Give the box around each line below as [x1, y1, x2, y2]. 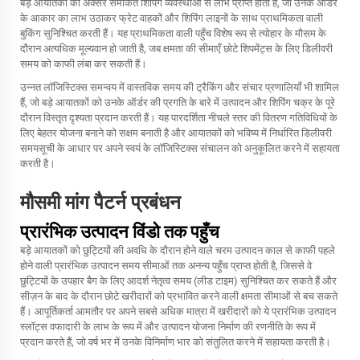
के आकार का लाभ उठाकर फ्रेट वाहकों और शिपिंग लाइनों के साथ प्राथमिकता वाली [20, 12, 323, 24]
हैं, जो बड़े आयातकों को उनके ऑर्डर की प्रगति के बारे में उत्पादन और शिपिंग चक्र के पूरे [20, 96, 335, 108]
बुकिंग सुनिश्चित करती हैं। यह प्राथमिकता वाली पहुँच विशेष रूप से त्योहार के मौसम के [20, 27, 326, 39]
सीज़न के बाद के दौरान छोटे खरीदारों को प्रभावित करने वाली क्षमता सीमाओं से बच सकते [20, 290, 337, 302]
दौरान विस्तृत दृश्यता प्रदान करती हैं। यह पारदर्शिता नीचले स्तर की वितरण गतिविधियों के [20, 112, 337, 124]
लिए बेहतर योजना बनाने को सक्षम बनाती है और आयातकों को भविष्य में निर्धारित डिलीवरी [20, 127, 332, 139]
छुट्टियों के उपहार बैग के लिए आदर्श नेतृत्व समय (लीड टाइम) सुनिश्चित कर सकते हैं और [20, 275, 337, 287]
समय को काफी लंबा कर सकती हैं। [20, 58, 147, 70]
